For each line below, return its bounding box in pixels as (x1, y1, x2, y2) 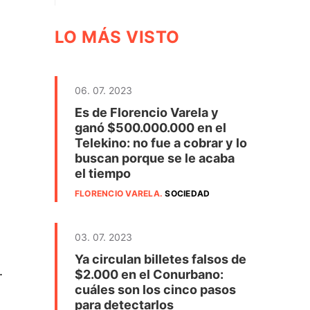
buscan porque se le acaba (75, 151, 235, 165)
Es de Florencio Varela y (75, 105, 219, 120)
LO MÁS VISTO (55, 27, 180, 47)
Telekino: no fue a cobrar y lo (75, 136, 247, 150)
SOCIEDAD (165, 188, 210, 199)
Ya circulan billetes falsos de (75, 252, 246, 266)
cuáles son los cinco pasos (75, 282, 236, 297)
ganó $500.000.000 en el (75, 120, 226, 135)
